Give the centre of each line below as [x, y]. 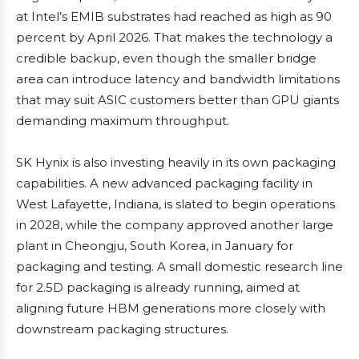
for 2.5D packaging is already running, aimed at [158, 287]
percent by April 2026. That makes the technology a [174, 37]
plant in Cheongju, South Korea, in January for [155, 246]
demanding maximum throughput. [123, 121]
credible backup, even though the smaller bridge [166, 58]
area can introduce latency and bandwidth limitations [178, 79]
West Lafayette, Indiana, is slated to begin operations [175, 204]
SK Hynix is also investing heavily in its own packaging [176, 162]
